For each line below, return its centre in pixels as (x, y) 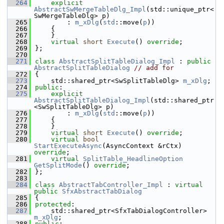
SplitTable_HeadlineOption (133, 159)
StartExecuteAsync (68, 146)
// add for (154, 68)
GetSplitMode (58, 165)
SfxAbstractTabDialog (102, 191)
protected (53, 204)
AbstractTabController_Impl (111, 185)
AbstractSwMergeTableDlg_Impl (90, 9)
